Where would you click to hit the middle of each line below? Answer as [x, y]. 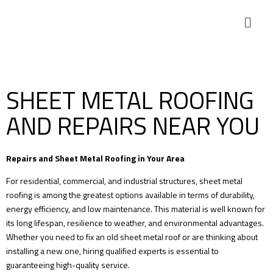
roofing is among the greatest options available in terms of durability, [130, 195]
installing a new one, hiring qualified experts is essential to [112, 251]
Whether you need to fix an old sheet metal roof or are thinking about [132, 237]
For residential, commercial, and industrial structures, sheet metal [124, 181]
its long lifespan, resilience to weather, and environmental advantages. [135, 223]
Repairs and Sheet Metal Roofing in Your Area [95, 158]
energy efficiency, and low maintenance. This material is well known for [136, 209]
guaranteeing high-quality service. [68, 265]
